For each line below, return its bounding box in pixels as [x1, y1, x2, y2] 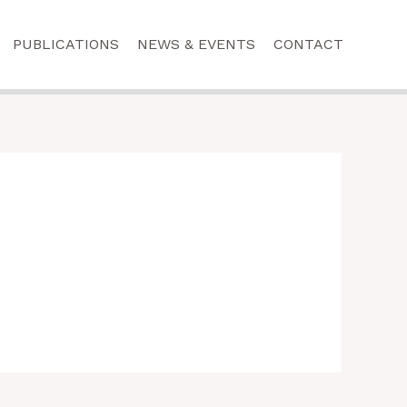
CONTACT [273, 35, 343, 53]
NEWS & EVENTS [137, 35, 255, 53]
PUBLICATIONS [13, 35, 119, 53]
